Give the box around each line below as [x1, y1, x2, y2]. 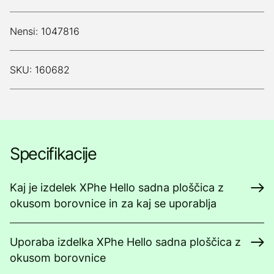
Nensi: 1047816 [10, 25, 80, 37]
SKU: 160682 [10, 64, 70, 76]
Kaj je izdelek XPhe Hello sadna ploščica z [10, 181, 224, 194]
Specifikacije [10, 144, 97, 164]
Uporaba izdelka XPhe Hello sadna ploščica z [10, 235, 241, 248]
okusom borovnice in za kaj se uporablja [10, 197, 217, 210]
